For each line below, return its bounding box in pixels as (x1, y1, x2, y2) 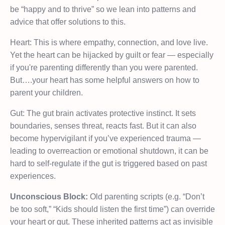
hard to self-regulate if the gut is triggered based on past (10, 159, 207, 168)
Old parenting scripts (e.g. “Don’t (88, 192, 204, 201)
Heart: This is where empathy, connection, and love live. (10, 38, 208, 47)
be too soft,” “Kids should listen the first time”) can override (10, 204, 215, 213)
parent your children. (10, 88, 83, 97)
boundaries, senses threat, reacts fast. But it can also (10, 121, 196, 130)
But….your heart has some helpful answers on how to (10, 75, 199, 84)
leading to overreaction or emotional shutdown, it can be (10, 146, 208, 155)
